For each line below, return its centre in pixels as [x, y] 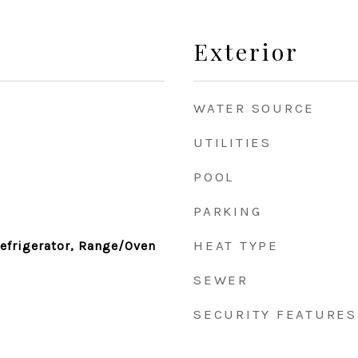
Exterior [246, 51]
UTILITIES [233, 142]
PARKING [228, 211]
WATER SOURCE [254, 108]
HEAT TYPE [236, 245]
